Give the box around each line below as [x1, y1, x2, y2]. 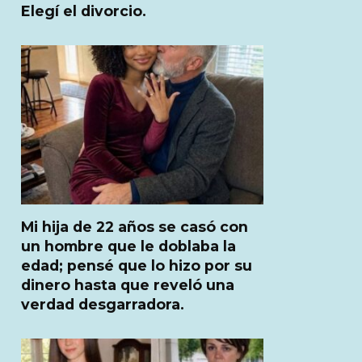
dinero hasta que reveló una [21, 276, 234, 293]
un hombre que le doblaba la [21, 237, 236, 255]
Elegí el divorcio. [21, 2, 146, 19]
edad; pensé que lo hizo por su [21, 256, 252, 274]
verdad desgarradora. [21, 295, 184, 313]
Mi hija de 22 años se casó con [21, 217, 248, 235]
